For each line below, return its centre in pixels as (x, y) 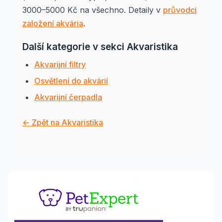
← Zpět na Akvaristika (63, 122)
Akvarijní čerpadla (68, 97)
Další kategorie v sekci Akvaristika (100, 47)
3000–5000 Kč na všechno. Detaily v (93, 10)
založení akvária (53, 23)
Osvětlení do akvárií (71, 81)
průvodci (180, 10)
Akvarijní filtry (60, 64)
